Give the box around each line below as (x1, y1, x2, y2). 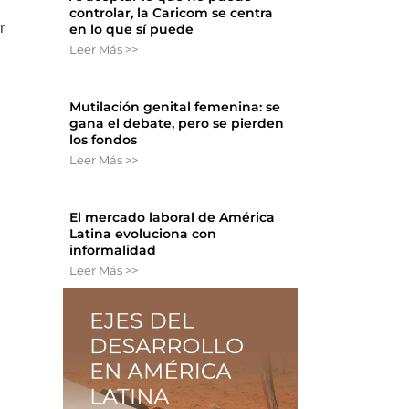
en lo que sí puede (69, 21, 194, 38)
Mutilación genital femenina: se (69, 99, 281, 116)
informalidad (69, 242, 157, 259)
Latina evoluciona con (69, 225, 217, 243)
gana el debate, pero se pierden (69, 115, 285, 132)
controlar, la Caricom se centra (69, 5, 274, 22)
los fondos (69, 131, 138, 149)
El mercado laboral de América (69, 209, 276, 226)
